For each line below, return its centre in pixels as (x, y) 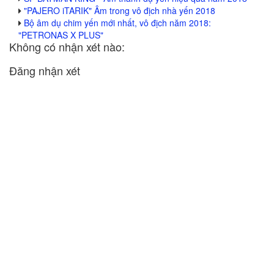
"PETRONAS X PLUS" (61, 35)
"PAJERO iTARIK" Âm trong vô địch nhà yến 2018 (120, 10)
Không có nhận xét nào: (67, 46)
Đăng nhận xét (45, 70)
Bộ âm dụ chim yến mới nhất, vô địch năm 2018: (117, 23)
